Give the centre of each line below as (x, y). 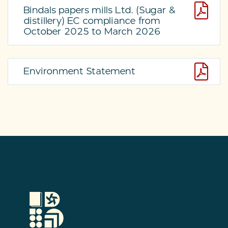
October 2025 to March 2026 (92, 32)
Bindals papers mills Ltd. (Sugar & (99, 10)
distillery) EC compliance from (92, 21)
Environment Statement (79, 72)
